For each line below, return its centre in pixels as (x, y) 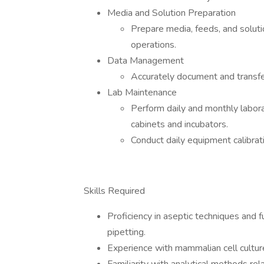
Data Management (146, 61)
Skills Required (114, 191)
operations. (154, 45)
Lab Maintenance (142, 93)
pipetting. (126, 232)
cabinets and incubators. (179, 124)
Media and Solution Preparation (171, 13)
